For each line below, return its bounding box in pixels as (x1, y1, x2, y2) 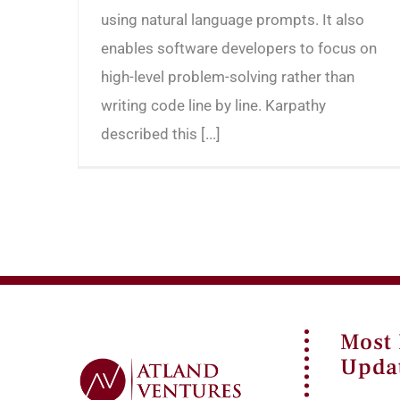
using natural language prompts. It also (101, 10, 364, 29)
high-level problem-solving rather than (101, 67, 354, 86)
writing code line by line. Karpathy (101, 96, 326, 114)
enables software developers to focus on (101, 38, 377, 57)
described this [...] (101, 124, 221, 143)
